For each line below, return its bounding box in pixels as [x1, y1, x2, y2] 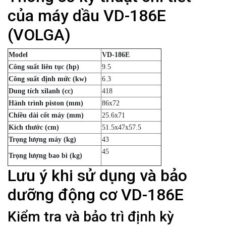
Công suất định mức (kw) [9, 75, 87, 83]
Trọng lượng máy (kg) [9, 136, 76, 144]
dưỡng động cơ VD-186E [8, 185, 184, 205]
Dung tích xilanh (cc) [9, 87, 73, 95]
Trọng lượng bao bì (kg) [9, 152, 82, 160]
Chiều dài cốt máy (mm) [9, 111, 84, 120]
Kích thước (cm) [9, 124, 59, 132]
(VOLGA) [8, 25, 71, 45]
